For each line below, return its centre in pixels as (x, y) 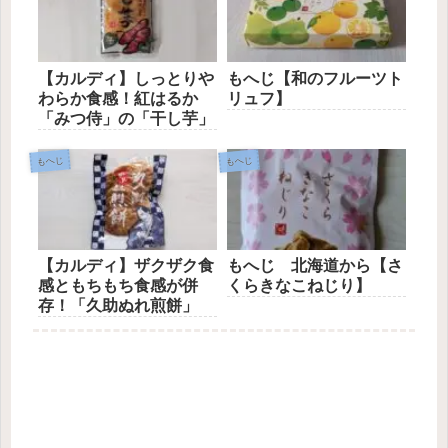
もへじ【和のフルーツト (315, 78)
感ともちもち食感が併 (118, 286)
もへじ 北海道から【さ (315, 266)
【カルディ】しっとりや (126, 78)
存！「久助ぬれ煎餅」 (118, 306)
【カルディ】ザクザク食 (126, 266)
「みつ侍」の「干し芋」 (126, 118)
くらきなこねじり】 (299, 286)
